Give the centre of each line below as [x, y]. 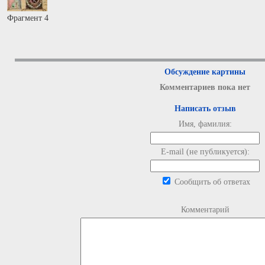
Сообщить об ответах [211, 182]
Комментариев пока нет [205, 87]
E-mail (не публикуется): [205, 152]
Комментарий [205, 210]
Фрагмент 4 [28, 18]
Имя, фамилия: [205, 124]
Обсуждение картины [205, 72]
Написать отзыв [205, 109]
